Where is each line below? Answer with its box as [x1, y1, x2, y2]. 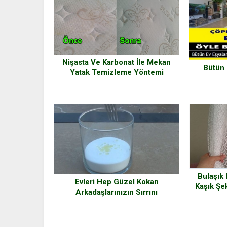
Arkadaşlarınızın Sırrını [75, 187, 158, 197]
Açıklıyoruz [96, 198, 137, 207]
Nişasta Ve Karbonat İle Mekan [62, 57, 171, 67]
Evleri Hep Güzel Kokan [74, 177, 159, 187]
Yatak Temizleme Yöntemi [69, 67, 164, 77]
